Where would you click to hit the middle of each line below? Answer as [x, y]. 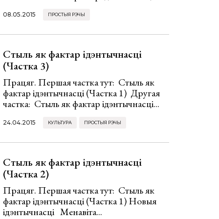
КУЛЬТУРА [60, 122]
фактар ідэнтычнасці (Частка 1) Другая [81, 93]
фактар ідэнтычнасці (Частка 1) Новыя [80, 201]
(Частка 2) [26, 174]
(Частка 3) [26, 66]
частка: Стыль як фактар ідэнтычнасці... [81, 104]
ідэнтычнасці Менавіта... [53, 212]
